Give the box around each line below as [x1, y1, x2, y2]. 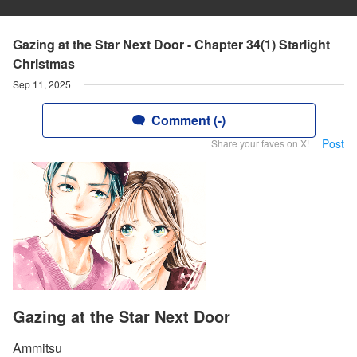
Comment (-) [151, 111, 226, 129]
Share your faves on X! [211, 136, 309, 150]
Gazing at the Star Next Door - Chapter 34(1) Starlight [13, 35, 330, 53]
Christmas [13, 54, 75, 73]
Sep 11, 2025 [13, 77, 71, 91]
